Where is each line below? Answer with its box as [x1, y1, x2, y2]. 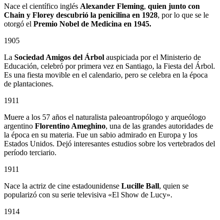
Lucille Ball [121, 182, 159, 191]
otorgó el [4, 20, 33, 28]
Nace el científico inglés [4, 2, 80, 11]
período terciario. [4, 148, 56, 157]
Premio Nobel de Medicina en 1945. [33, 20, 151, 28]
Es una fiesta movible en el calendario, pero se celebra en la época [4, 71, 208, 80]
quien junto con [148, 2, 200, 11]
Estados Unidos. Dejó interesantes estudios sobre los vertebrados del [4, 139, 215, 148]
